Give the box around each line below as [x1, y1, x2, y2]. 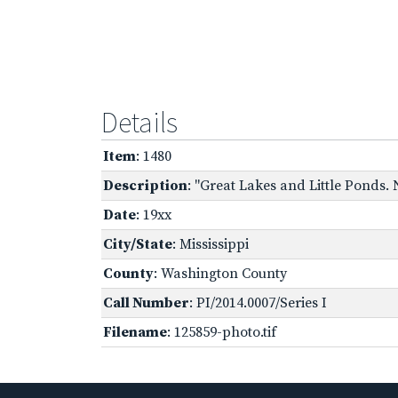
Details [101, 104, 178, 140]
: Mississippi [172, 235, 249, 253]
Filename [103, 322, 167, 341]
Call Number [103, 293, 189, 312]
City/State [103, 235, 172, 253]
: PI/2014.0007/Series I [189, 293, 327, 312]
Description [103, 176, 187, 195]
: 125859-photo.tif [167, 322, 276, 341]
